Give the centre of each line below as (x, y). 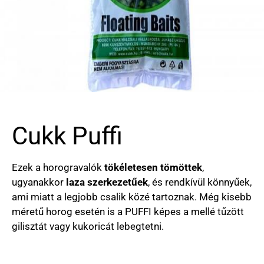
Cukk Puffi (67, 136)
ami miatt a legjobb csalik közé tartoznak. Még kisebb (132, 197)
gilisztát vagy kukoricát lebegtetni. (88, 226)
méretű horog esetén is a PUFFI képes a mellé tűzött (128, 212)
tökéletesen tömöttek (153, 167)
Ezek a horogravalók (58, 167)
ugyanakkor (39, 182)
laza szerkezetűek (107, 182)
